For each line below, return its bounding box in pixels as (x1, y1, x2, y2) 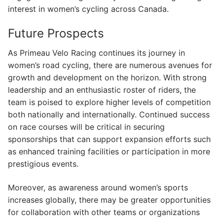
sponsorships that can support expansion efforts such (8, 134, 211, 145)
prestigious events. (8, 159, 78, 169)
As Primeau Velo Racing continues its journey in (8, 48, 185, 58)
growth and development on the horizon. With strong (8, 73, 207, 83)
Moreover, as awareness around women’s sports (8, 182, 188, 192)
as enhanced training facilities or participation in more (8, 147, 210, 157)
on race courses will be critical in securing (8, 122, 165, 132)
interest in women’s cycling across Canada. (8, 3, 169, 14)
